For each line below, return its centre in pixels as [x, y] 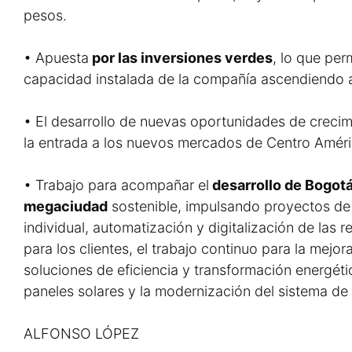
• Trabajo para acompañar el [116, 185]
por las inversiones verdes [181, 58]
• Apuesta [56, 58]
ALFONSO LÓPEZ [81, 334]
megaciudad [66, 206]
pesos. [45, 15]
